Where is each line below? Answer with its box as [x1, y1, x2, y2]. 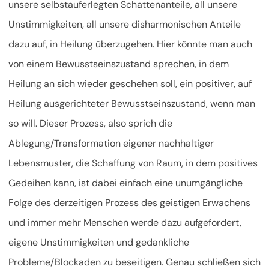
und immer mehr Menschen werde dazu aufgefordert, [8, 216, 241, 229]
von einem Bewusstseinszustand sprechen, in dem [8, 58, 229, 71]
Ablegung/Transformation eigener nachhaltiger [8, 137, 214, 150]
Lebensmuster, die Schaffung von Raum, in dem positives [8, 157, 258, 170]
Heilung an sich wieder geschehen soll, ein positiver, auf [8, 77, 252, 91]
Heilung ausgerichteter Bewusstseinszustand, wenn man [8, 97, 255, 110]
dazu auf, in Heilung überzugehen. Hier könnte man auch [8, 38, 252, 51]
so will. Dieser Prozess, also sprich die [8, 117, 172, 130]
